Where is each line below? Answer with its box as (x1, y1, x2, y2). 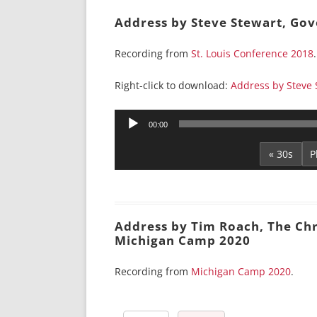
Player (114, 127, 143, 141)
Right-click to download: (115, 79, 231, 92)
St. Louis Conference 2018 (191, 47, 313, 60)
